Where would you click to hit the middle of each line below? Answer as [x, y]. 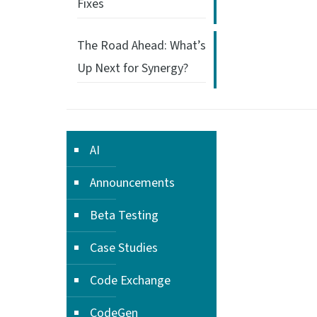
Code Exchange [130, 281]
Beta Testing [124, 215]
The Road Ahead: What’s [142, 46]
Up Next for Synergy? [133, 68]
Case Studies [124, 248]
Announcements [132, 183]
